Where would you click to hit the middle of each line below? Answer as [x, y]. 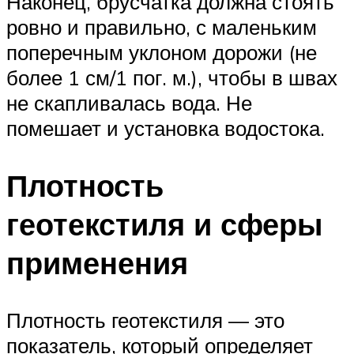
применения [97, 262]
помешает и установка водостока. [166, 128]
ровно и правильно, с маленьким [162, 26]
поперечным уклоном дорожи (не [162, 52]
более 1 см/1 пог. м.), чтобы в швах [172, 77]
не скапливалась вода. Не [129, 102]
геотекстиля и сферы [164, 224]
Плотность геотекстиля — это [145, 320]
